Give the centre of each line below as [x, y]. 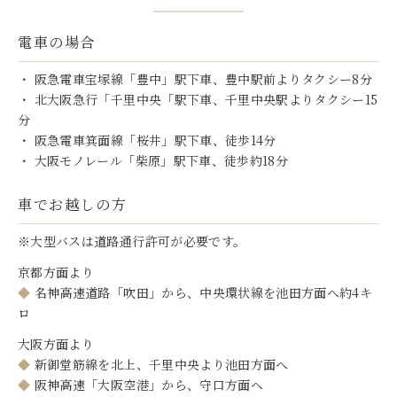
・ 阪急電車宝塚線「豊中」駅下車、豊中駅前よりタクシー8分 [195, 78]
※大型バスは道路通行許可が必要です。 [132, 241]
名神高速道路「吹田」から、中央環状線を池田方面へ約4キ [202, 292]
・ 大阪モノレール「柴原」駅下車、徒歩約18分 [153, 160]
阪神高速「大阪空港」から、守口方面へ [147, 384]
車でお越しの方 [73, 204]
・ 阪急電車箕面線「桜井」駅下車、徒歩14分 [147, 140]
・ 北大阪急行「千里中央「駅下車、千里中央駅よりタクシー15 [198, 99]
